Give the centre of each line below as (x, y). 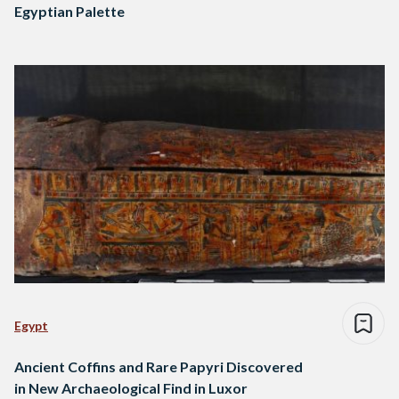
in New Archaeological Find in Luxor (131, 388)
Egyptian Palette (69, 12)
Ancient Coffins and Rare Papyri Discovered (159, 367)
